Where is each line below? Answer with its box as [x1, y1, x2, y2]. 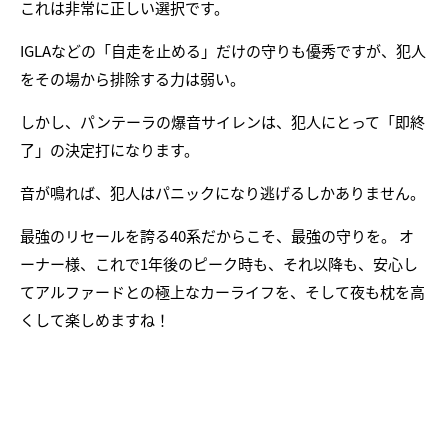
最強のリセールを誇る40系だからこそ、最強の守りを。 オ [20, 224, 414, 246]
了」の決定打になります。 [20, 138, 199, 160]
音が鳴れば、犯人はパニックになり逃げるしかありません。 [20, 181, 425, 203]
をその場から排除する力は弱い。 [20, 67, 245, 89]
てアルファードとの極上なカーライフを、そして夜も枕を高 [20, 280, 425, 302]
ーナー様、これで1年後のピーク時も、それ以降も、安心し [20, 252, 418, 274]
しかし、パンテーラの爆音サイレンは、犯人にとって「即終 [20, 110, 425, 132]
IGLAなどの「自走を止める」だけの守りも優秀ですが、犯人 [20, 39, 426, 61]
